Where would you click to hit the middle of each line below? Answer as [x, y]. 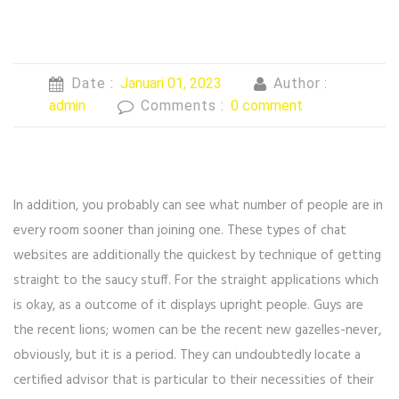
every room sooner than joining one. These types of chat [180, 231]
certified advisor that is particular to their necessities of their [194, 381]
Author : [301, 83]
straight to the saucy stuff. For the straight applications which [196, 281]
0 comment [266, 105]
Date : [95, 83]
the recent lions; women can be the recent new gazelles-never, [197, 331]
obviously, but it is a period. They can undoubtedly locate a [187, 356]
